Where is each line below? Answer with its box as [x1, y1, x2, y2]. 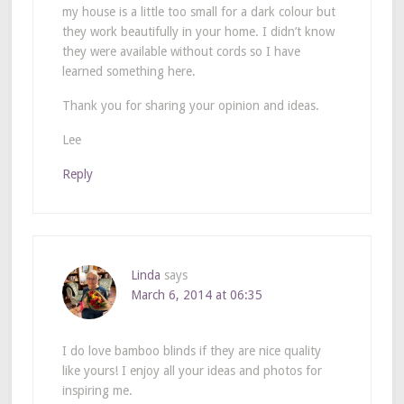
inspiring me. [61, 382, 133, 398]
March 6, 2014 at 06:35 [130, 287, 262, 302]
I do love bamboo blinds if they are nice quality [61, 343, 321, 358]
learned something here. [61, 63, 196, 78]
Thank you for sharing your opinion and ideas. [61, 97, 319, 113]
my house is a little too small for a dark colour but [61, 4, 335, 19]
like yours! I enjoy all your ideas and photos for [61, 363, 322, 378]
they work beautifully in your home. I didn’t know [61, 23, 335, 39]
